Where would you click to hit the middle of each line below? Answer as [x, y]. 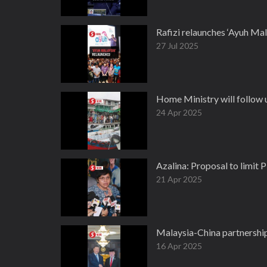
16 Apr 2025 [179, 246]
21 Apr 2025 [179, 179]
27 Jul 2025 [177, 46]
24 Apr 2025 [179, 112]
